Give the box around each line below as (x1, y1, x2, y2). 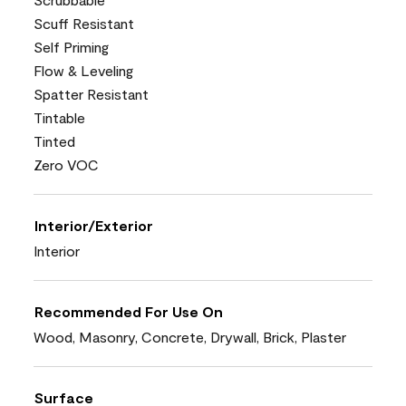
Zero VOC (34, 155, 99, 173)
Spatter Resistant (34, 84, 149, 102)
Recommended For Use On (34, 302, 223, 320)
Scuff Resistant (34, 14, 134, 32)
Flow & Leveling (34, 61, 133, 79)
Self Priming (34, 37, 109, 55)
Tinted (34, 131, 75, 150)
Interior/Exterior (34, 216, 153, 234)
